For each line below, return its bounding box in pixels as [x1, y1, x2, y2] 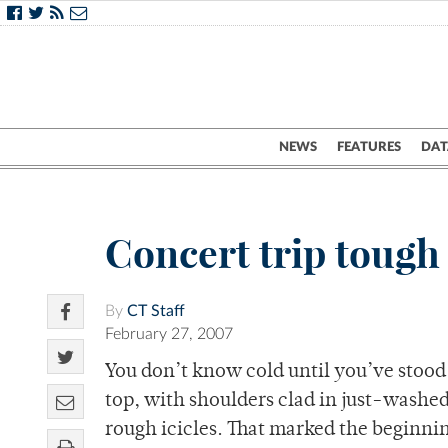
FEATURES [337, 140, 401, 154]
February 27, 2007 [105, 326, 233, 343]
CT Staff [127, 303, 185, 320]
